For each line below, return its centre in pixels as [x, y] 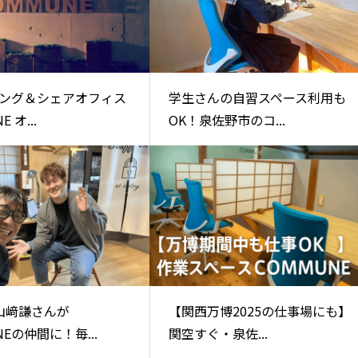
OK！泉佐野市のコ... [227, 119]
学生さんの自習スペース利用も [257, 97]
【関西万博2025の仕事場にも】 [259, 310]
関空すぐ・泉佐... [218, 333]
